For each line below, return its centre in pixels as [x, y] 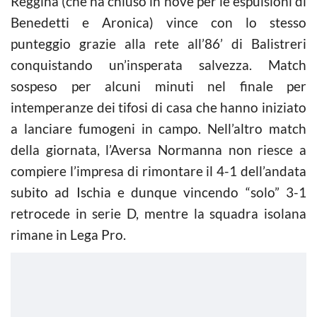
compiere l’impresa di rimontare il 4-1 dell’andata [158, 171]
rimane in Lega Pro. [68, 234]
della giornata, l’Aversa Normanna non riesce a [158, 149]
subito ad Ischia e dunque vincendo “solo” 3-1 [158, 192]
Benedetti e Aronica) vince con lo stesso [158, 22]
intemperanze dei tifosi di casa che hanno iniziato [158, 107]
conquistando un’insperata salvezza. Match [158, 64]
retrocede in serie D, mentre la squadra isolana [158, 213]
